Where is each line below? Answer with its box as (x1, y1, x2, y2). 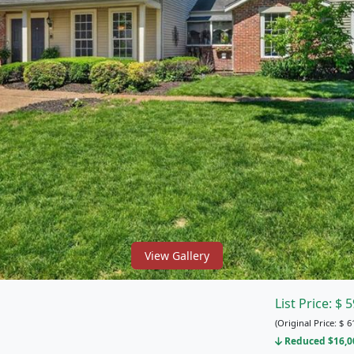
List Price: (274, 295, 335, 312)
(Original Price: (274, 317, 339, 329)
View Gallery (145, 247, 209, 263)
